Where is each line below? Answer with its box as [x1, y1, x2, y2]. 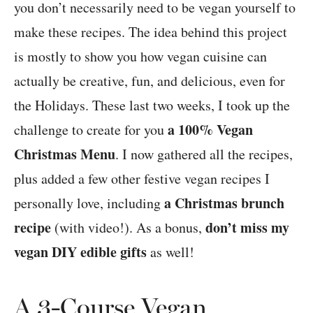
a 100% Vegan [168, 119, 253, 140]
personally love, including [14, 193, 164, 212]
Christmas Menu [14, 143, 115, 164]
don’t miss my [205, 217, 289, 238]
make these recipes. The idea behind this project [14, 22, 287, 41]
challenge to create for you [14, 119, 168, 139]
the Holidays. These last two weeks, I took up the [14, 95, 290, 115]
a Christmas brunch [164, 192, 284, 213]
